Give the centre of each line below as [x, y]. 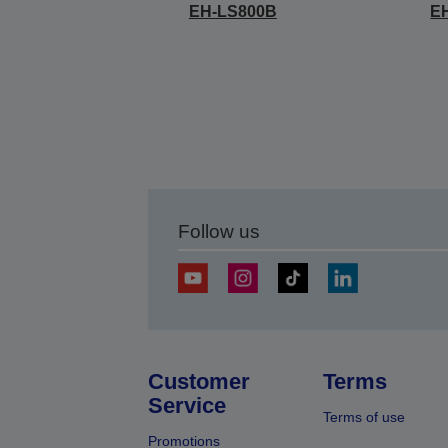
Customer [198, 381]
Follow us [218, 231]
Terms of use [363, 417]
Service [186, 405]
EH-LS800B [232, 11]
